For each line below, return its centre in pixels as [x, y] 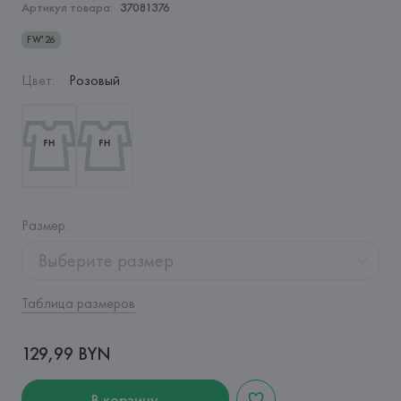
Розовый [94, 80]
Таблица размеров [78, 303]
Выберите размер [106, 260]
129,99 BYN [66, 354]
